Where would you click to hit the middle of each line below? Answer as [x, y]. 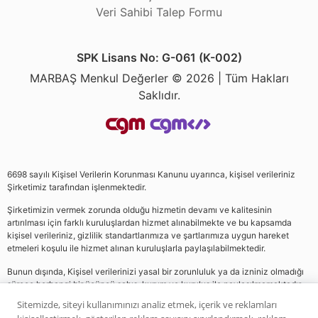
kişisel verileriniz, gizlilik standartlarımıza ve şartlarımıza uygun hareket [148, 236]
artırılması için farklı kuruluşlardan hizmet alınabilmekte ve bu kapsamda [149, 223]
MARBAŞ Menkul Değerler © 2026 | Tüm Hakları [159, 78]
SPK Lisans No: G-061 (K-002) [159, 58]
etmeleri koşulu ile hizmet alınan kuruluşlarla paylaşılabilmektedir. [137, 248]
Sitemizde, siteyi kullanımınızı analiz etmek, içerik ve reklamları [147, 305]
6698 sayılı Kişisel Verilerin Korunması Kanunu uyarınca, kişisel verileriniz [151, 175]
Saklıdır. [159, 95]
